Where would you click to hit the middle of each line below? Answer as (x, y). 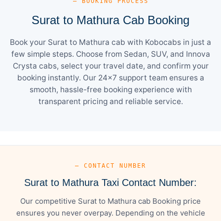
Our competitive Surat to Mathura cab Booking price (110, 201)
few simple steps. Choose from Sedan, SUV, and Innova (110, 54)
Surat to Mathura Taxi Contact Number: (110, 182)
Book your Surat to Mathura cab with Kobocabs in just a (110, 42)
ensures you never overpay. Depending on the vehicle (110, 213)
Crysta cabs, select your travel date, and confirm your (110, 66)
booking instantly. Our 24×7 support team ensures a (110, 77)
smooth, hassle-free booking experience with (110, 89)
